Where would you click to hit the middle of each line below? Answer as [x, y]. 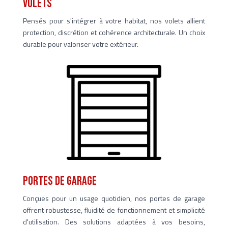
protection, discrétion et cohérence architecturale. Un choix [114, 33]
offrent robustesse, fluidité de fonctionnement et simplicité [114, 210]
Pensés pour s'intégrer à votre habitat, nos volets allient [114, 21]
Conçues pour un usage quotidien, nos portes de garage [114, 198]
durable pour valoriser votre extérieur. [80, 44]
